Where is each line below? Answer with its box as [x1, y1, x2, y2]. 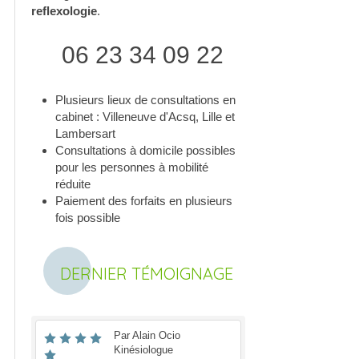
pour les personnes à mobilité [55, 160, 208, 174]
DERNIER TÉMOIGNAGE [60, 264, 233, 284]
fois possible [55, 211, 120, 224]
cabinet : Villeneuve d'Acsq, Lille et [55, 110, 235, 123]
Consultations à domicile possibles [55, 143, 236, 157]
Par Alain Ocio [114, 329, 181, 341]
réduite [55, 177, 91, 191]
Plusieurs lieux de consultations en [55, 93, 236, 107]
